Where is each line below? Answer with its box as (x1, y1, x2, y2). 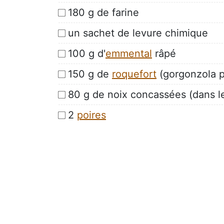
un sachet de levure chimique (68, 26, 208, 39)
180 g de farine (68, 6, 139, 18)
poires (77, 108, 106, 121)
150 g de (68, 67, 112, 80)
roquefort (112, 67, 156, 80)
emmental (105, 47, 152, 59)
